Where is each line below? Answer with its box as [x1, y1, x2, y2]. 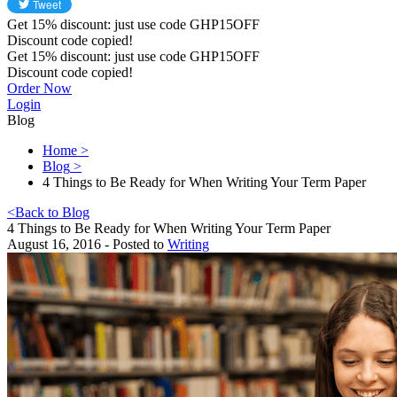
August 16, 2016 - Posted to [7, 237, 167, 252]
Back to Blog [15, 205, 90, 220]
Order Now [7, 81, 72, 96]
